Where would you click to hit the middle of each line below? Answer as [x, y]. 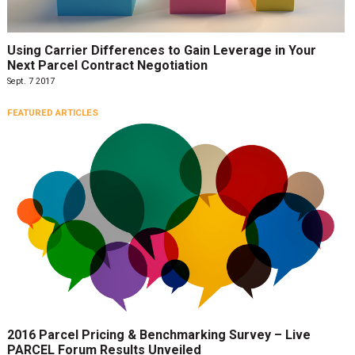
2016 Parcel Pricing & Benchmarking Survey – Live [158, 335]
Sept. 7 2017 [31, 81]
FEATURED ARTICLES [52, 112]
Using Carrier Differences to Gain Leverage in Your [161, 50]
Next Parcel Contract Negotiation [107, 65]
